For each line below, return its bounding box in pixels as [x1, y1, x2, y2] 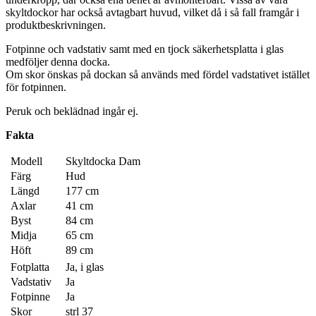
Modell [11, 155, 42, 168]
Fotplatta [11, 261, 49, 274]
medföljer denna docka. [6, 56, 110, 68]
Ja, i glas [66, 261, 104, 274]
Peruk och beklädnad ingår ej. [6, 105, 138, 118]
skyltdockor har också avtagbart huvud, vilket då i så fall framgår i [6, 6, 299, 19]
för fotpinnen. [6, 81, 66, 94]
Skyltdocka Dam [66, 155, 140, 168]
